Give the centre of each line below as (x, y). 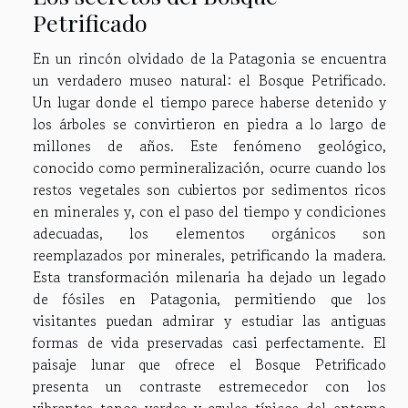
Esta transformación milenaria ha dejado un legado (209, 277)
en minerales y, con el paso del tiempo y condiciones (209, 212)
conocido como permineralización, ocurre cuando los (209, 168)
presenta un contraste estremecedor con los (209, 387)
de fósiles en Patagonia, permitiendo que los (209, 299)
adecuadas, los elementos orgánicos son (209, 234)
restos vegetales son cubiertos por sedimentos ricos (209, 190)
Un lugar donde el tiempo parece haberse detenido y (209, 102)
